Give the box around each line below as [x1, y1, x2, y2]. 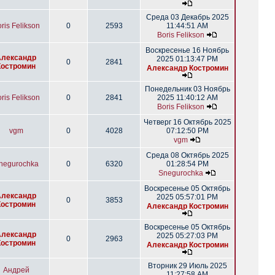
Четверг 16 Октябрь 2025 [143, 118, 231, 126]
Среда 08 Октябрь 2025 [145, 151, 229, 160]
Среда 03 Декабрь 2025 [145, 13, 229, 21]
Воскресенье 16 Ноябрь [145, 46, 229, 55]
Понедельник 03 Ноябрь [144, 85, 230, 93]
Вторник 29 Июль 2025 [147, 261, 227, 270]
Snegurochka [158, 169, 203, 177]
